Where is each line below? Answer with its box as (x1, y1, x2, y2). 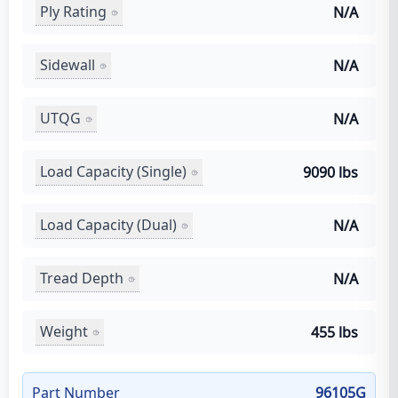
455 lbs (311, 322, 358, 342)
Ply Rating (40, 2, 107, 21)
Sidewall (40, 55, 95, 75)
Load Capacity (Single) (40, 162, 187, 181)
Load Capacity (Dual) (40, 215, 177, 235)
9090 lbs (303, 162, 358, 182)
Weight (40, 322, 88, 341)
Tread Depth (40, 268, 123, 288)
